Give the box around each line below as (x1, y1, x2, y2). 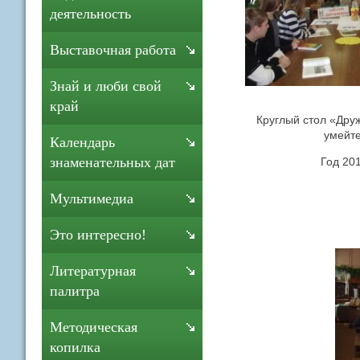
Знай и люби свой (50, 78, 162, 94)
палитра (50, 283, 100, 299)
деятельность (50, 6, 131, 22)
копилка (50, 339, 100, 355)
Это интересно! (50, 227, 146, 243)
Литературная (50, 263, 136, 279)
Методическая (50, 319, 137, 335)
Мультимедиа (50, 190, 133, 207)
